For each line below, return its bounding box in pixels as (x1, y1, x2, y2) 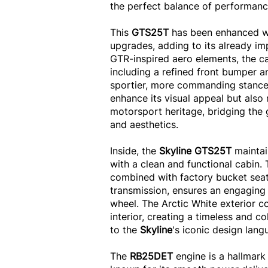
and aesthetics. (110, 118, 178, 130)
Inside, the (110, 145, 156, 157)
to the (110, 224, 140, 236)
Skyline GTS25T (156, 145, 232, 157)
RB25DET (130, 250, 176, 262)
